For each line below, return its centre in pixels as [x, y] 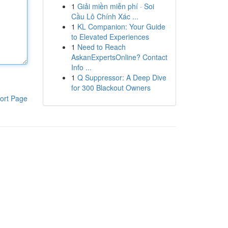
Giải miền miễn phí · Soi [116, 6]
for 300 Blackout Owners [111, 88]
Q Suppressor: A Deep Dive [122, 77]
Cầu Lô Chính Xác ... [105, 16]
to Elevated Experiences [110, 37]
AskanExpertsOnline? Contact [119, 57]
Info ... [81, 67]
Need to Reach [101, 47]
